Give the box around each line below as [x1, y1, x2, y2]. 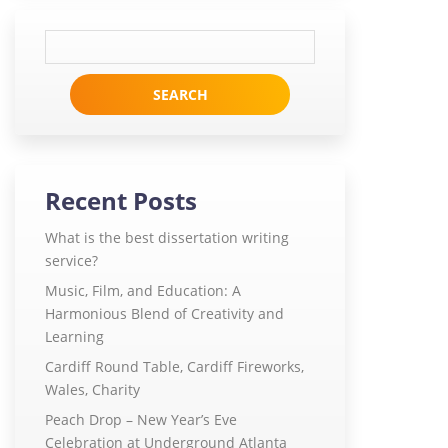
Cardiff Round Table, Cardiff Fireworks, [45, 357, 304, 377]
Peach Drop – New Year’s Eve [45, 410, 237, 430]
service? [45, 251, 98, 271]
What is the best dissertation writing [45, 228, 289, 248]
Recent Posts [45, 184, 197, 218]
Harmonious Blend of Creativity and [45, 304, 284, 324]
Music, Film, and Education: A [45, 281, 241, 301]
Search [45, 29, 126, 63]
